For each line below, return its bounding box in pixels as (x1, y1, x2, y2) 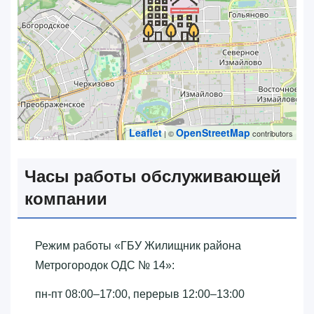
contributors (250, 127, 293, 139)
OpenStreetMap (176, 125, 250, 139)
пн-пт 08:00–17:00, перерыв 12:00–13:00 (35, 287, 245, 300)
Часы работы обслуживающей (25, 164, 281, 188)
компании (25, 186, 107, 210)
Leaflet (129, 125, 162, 139)
